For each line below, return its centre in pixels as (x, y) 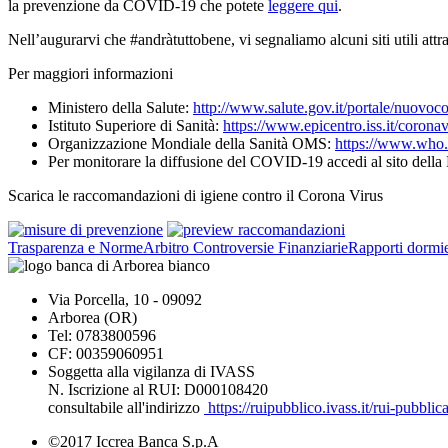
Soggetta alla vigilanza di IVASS (151, 371)
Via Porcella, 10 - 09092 (125, 299)
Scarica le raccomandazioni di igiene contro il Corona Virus (195, 195)
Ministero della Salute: (120, 107)
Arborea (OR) (92, 317)
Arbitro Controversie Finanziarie (245, 247)
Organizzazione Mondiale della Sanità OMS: (191, 143)
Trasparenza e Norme (75, 247)
